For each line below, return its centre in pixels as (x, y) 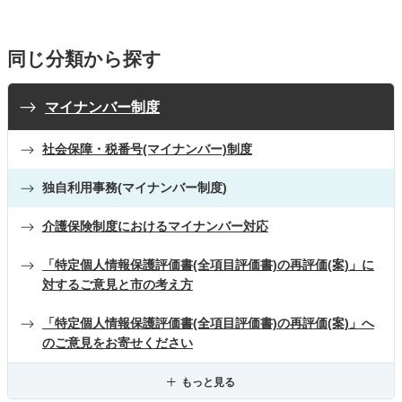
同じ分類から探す (84, 58)
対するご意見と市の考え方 (118, 284)
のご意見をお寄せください (118, 342)
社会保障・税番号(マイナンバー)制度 (147, 149)
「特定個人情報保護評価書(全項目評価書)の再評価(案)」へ (208, 323)
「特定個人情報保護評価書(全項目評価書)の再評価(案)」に (208, 264)
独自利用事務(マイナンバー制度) (135, 187)
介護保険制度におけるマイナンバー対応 (155, 226)
